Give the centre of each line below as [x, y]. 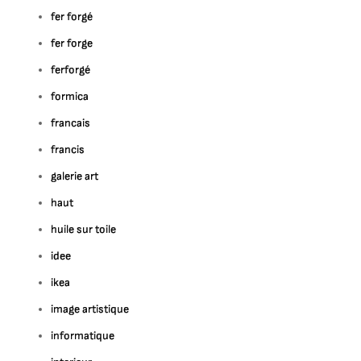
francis [68, 149]
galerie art [75, 176]
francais [71, 123]
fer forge [72, 43]
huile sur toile [84, 229]
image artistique [90, 309]
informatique [83, 336]
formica [70, 96]
